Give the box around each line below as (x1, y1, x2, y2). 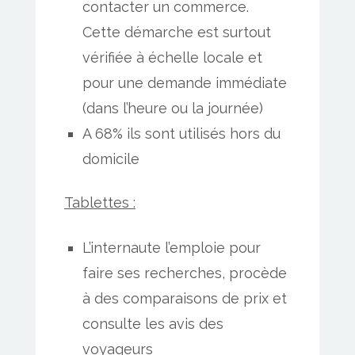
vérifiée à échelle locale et (82, 49, 263, 67)
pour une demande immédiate (82, 74, 288, 92)
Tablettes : (64, 194, 136, 212)
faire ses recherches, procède (82, 265, 288, 282)
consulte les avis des (82, 315, 224, 333)
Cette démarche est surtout (82, 24, 272, 41)
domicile (82, 151, 140, 168)
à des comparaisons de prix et (82, 290, 288, 307)
